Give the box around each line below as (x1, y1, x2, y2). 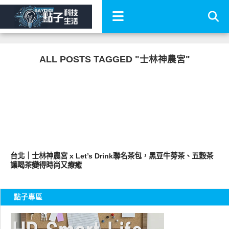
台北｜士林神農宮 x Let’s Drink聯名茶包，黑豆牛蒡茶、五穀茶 (10, 152, 213, 160)
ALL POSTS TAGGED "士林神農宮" (39, 54, 190, 64)
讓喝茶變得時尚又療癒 (10, 161, 82, 169)
